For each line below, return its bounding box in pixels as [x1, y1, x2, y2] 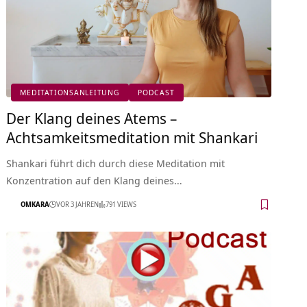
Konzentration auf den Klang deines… [6, 173, 183, 187]
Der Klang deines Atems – [6, 107, 177, 128]
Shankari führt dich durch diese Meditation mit [6, 156, 225, 170]
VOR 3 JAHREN [56, 199, 99, 210]
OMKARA [21, 199, 50, 210]
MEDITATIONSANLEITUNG [20, 87, 120, 98]
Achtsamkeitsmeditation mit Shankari [6, 126, 258, 147]
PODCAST [138, 87, 175, 98]
